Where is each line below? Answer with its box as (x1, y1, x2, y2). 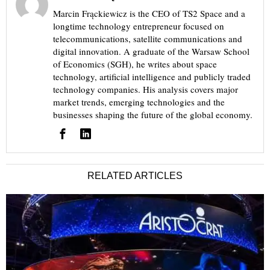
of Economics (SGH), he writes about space (52, 58, 217, 71)
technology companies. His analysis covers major (52, 83, 238, 96)
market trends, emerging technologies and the (52, 96, 225, 108)
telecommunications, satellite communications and (52, 33, 242, 45)
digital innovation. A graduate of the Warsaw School (52, 45, 250, 58)
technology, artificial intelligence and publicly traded (52, 71, 251, 83)
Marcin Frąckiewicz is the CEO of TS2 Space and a (52, 7, 245, 20)
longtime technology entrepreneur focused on (52, 20, 224, 33)
